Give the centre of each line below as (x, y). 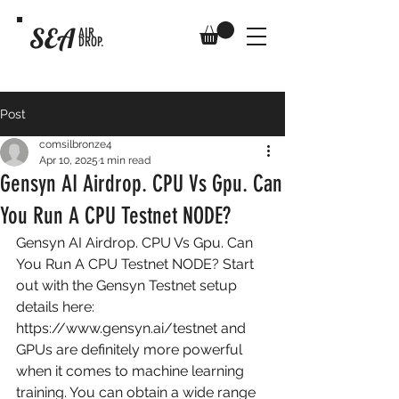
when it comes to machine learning (132, 371)
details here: (57, 307)
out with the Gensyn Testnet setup (128, 286)
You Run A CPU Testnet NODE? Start (137, 265)
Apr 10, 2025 (69, 161)
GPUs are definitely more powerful (131, 350)
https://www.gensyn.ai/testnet (117, 329)
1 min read (125, 161)
